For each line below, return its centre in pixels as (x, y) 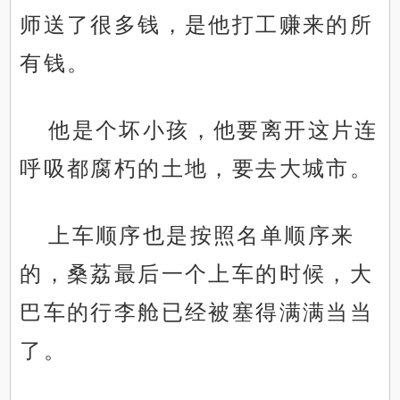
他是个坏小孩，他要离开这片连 (213, 130)
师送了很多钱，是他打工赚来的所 (197, 25)
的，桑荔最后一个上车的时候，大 (197, 274)
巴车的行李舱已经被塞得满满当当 (197, 312)
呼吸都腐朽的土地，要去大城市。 (197, 169)
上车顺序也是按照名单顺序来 (202, 236)
